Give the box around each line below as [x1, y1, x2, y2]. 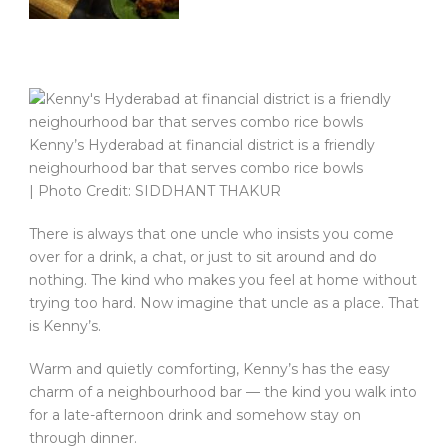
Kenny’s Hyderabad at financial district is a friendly [29, 136, 375, 155]
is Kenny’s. [29, 317, 101, 336]
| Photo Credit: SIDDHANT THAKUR [29, 182, 281, 201]
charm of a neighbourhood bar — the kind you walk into [29, 383, 417, 402]
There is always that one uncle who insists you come [29, 225, 394, 244]
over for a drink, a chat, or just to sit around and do [29, 248, 377, 267]
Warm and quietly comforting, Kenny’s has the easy [29, 360, 390, 379]
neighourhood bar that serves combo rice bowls [29, 159, 363, 178]
